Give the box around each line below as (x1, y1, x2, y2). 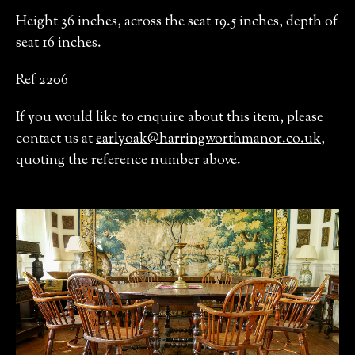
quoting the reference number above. (16, 151, 241, 171)
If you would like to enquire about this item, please (16, 108, 323, 128)
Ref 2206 (16, 71, 68, 91)
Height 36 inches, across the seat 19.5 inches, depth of (16, 12, 338, 32)
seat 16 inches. (16, 33, 101, 54)
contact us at (16, 129, 96, 150)
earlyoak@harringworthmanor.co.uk (96, 129, 321, 150)
